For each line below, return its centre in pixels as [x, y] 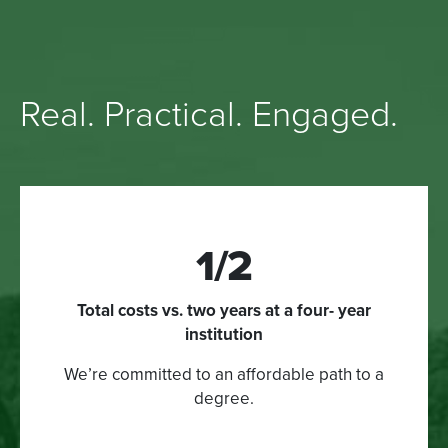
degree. [224, 398]
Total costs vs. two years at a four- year [224, 310]
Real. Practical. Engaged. [209, 114]
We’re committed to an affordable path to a [224, 374]
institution [224, 334]
